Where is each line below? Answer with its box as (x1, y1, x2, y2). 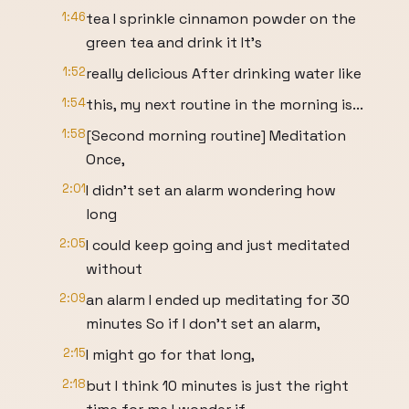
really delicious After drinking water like (86, 64, 362, 83)
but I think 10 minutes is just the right (86, 376, 349, 395)
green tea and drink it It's (86, 33, 262, 52)
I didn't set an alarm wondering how (86, 181, 336, 200)
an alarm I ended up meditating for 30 (86, 290, 350, 309)
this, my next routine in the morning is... (86, 95, 363, 114)
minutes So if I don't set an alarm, (86, 314, 320, 333)
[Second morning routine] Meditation (86, 126, 346, 145)
